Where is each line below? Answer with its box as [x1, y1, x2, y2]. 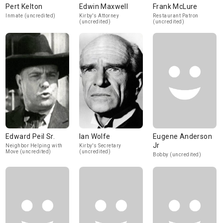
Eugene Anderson [153, 132, 212, 140]
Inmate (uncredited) [5, 13, 56, 18]
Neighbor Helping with [5, 143, 63, 148]
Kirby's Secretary [79, 143, 121, 148]
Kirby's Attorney [79, 13, 119, 18]
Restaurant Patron [153, 13, 199, 18]
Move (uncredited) [5, 149, 51, 154]
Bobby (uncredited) [153, 152, 201, 157]
